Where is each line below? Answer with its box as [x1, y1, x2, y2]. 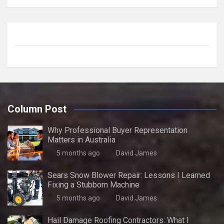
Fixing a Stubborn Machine [47, 179, 139, 189]
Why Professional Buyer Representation [47, 125, 187, 135]
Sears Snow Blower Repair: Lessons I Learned [47, 170, 210, 180]
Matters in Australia [47, 134, 115, 144]
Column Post [7, 102, 66, 115]
